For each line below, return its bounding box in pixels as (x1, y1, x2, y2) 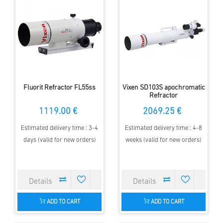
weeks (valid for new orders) (125, 136, 202, 143)
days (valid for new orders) (23, 136, 96, 143)
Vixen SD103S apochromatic (122, 84, 205, 92)
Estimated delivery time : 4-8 (125, 124, 202, 131)
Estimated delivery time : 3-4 (21, 124, 98, 131)
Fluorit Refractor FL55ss (23, 84, 96, 92)
